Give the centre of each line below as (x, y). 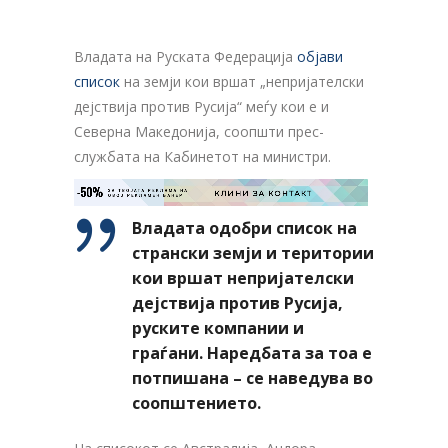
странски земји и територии (253, 253)
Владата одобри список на (244, 228)
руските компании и (218, 328)
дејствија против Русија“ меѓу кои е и (201, 106)
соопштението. (196, 403)
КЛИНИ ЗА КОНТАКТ (263, 194)
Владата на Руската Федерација (185, 56)
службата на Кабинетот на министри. (202, 156)
